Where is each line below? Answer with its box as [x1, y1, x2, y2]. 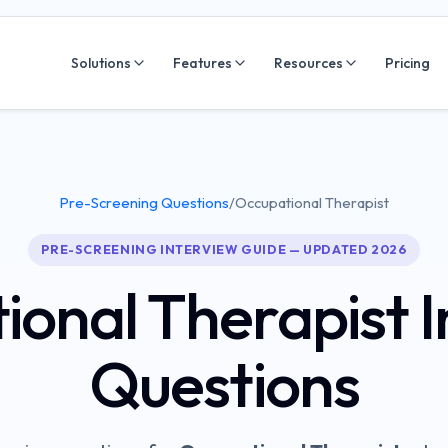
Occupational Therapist [234, 193, 389, 212]
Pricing [385, 53, 430, 72]
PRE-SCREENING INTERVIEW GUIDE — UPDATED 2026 [41, 242, 407, 257]
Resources [274, 53, 343, 72]
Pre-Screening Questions [59, 193, 229, 212]
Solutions [71, 53, 131, 72]
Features [173, 53, 232, 72]
